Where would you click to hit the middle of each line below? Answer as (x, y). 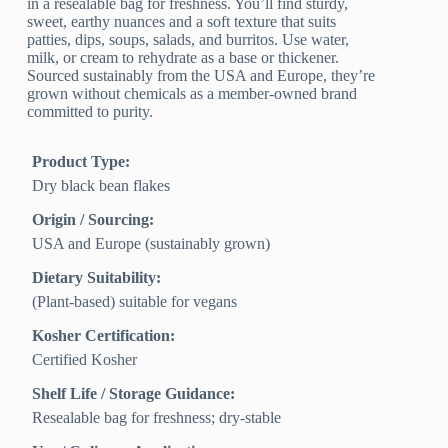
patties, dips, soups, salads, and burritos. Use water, (188, 39)
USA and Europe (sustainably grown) (151, 243)
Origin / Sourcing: (93, 219)
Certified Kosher (85, 359)
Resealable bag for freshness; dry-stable (157, 417)
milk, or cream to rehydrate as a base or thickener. (183, 57)
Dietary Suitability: (97, 277)
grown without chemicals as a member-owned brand (192, 93)
